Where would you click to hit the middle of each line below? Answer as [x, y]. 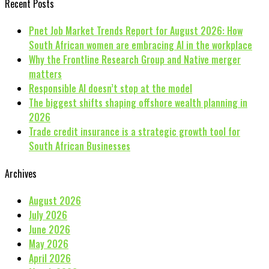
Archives [21, 173]
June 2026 [50, 229]
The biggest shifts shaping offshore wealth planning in [138, 103]
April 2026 [50, 258]
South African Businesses [80, 146]
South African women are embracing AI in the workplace [141, 45]
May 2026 [49, 243]
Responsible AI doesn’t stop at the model [110, 89]
